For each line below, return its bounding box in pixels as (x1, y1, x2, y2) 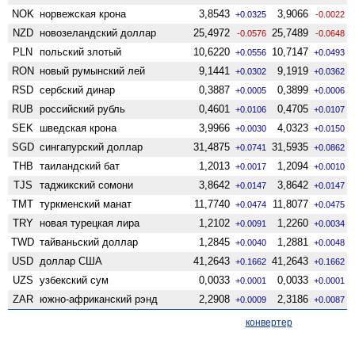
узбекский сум (40, 273, 109, 286)
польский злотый (40, 45, 122, 58)
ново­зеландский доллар (40, 26, 157, 39)
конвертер (245, 316, 292, 328)
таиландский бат (40, 159, 120, 172)
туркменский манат (40, 197, 132, 210)
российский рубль (40, 102, 126, 115)
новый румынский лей (40, 64, 146, 77)
